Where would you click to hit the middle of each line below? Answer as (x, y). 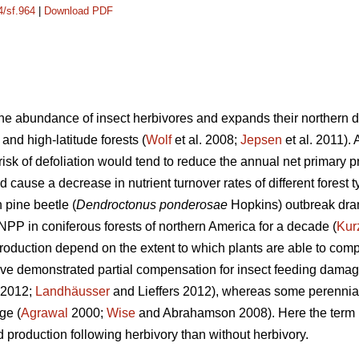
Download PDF (79, 11)
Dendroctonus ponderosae (152, 205)
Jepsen (261, 140)
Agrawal (44, 313)
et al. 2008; (206, 140)
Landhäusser (73, 292)
